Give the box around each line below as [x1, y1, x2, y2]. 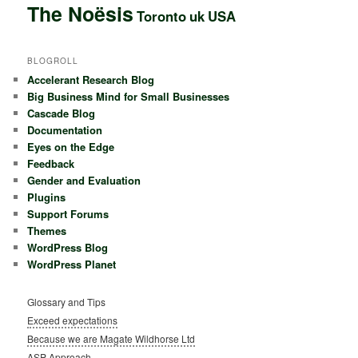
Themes [27, 223, 67, 239]
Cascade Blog [27, 105, 96, 121]
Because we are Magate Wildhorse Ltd [27, 331, 196, 345]
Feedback [27, 156, 75, 172]
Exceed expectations [27, 312, 118, 327]
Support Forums [27, 206, 109, 222]
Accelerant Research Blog [27, 72, 155, 88]
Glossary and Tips [27, 294, 106, 308]
